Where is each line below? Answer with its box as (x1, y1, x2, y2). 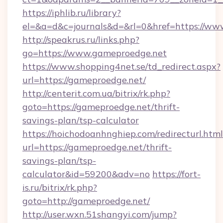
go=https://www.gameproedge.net (22, 47, 167, 59)
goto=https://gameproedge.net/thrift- (22, 101, 180, 112)
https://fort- (152, 168, 201, 180)
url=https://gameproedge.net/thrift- (22, 141, 172, 153)
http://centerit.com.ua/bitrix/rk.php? (22, 88, 170, 99)
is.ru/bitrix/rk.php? (22, 182, 97, 193)
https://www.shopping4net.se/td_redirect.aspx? (22, 61, 221, 72)
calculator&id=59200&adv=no (22, 168, 150, 180)
